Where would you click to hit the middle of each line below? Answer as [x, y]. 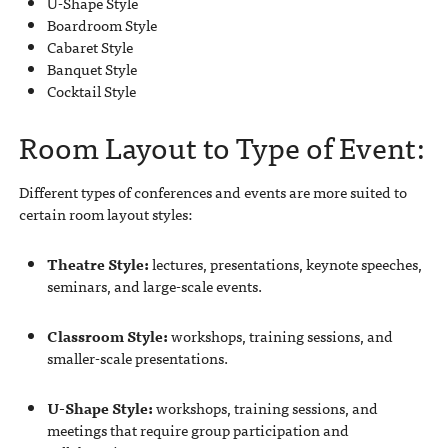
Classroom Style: [107, 335]
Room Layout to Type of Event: [221, 146]
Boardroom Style [101, 25]
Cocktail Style [91, 91]
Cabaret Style [89, 47]
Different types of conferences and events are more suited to [212, 191]
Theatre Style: [97, 263]
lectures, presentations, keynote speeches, [285, 263]
